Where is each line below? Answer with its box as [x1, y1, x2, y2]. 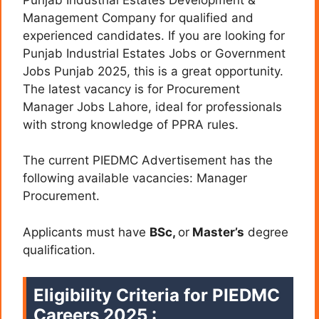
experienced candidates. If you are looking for [23, 28, 285, 43]
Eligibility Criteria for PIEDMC [33, 285, 280, 306]
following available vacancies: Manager [23, 171, 247, 186]
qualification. [23, 242, 95, 257]
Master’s [189, 224, 244, 239]
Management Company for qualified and [23, 10, 253, 25]
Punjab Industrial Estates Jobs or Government [23, 46, 286, 61]
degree [244, 224, 288, 239]
